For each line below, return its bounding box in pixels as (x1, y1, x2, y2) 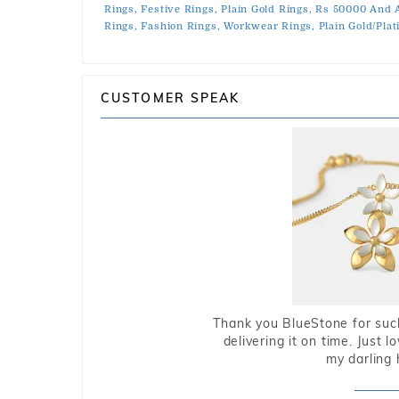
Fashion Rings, (141, 20, 221, 32)
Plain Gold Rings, (221, 4, 313, 15)
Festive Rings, (141, 4, 218, 15)
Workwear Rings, (224, 20, 315, 32)
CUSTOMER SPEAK (101, 90, 240, 106)
